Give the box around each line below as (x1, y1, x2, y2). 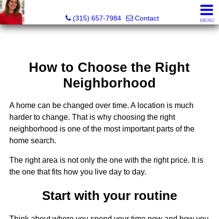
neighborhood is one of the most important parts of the (9, 125, 195, 133)
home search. (9, 136, 56, 145)
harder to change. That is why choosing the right (9, 113, 175, 122)
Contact (134, 14, 159, 22)
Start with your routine (42, 188, 177, 202)
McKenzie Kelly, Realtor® (70, 4, 153, 12)
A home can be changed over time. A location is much (9, 101, 194, 110)
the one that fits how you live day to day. (9, 168, 146, 176)
